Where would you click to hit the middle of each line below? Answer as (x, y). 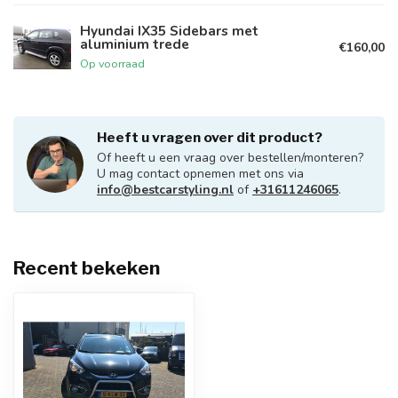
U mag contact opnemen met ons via (200, 174)
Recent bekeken (87, 268)
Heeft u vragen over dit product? (210, 137)
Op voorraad (112, 63)
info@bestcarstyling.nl (165, 190)
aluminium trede (135, 44)
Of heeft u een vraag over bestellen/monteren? (230, 158)
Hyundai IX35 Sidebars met (169, 30)
